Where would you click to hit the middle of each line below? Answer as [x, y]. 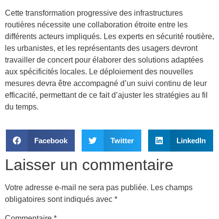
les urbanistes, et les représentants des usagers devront [101, 48]
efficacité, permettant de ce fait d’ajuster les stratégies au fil [106, 95]
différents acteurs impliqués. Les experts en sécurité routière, [109, 36]
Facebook [51, 140]
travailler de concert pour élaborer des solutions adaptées [104, 60]
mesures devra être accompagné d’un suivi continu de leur [106, 83]
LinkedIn [191, 140]
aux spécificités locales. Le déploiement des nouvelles [99, 71]
